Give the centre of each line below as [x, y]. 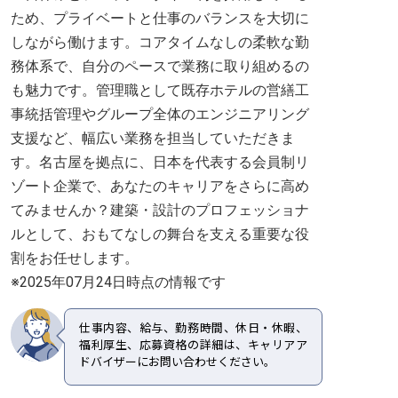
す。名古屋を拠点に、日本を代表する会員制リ [160, 162]
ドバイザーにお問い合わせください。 [177, 362]
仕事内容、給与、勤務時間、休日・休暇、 [193, 328]
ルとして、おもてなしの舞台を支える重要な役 [160, 234]
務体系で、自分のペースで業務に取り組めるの [160, 66]
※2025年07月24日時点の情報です [118, 282]
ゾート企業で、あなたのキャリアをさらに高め [160, 186]
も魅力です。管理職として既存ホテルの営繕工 [160, 90]
